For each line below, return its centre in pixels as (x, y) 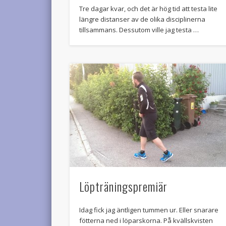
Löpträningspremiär (124, 186)
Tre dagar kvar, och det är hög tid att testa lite (149, 9)
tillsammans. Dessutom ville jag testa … (139, 30)
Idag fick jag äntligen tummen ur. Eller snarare (149, 210)
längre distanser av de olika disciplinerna (143, 19)
